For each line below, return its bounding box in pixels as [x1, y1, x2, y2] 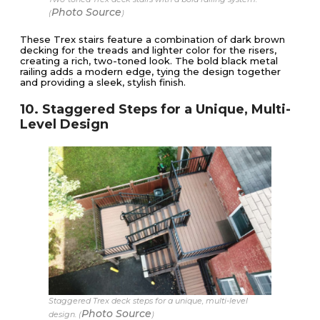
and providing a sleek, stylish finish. [20, 76, 186, 88]
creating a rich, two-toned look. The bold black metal [20, 54, 278, 66]
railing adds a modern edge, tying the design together [20, 65, 281, 77]
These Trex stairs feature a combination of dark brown [20, 33, 285, 45]
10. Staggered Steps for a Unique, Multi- [20, 101, 291, 117]
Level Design [20, 116, 109, 132]
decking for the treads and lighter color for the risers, [20, 44, 276, 56]
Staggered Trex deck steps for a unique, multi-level [49, 296, 248, 306]
